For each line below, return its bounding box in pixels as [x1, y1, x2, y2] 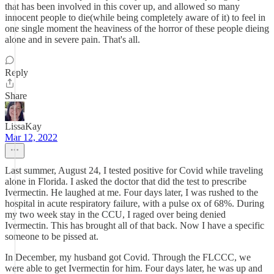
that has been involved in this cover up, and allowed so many [5, 1, 240, 12]
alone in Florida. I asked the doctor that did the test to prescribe [5, 176, 246, 187]
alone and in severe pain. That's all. [5, 34, 140, 45]
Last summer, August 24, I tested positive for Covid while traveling [5, 165, 263, 176]
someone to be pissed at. [5, 231, 98, 242]
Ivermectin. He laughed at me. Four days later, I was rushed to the [5, 187, 258, 198]
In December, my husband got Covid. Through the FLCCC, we [5, 252, 251, 262]
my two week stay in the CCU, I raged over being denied [5, 209, 226, 220]
